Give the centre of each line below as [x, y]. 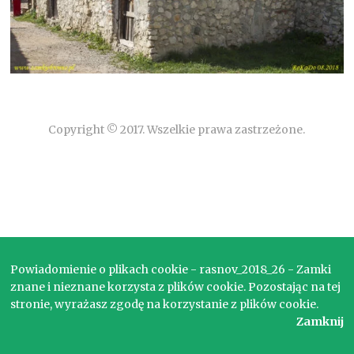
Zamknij [320, 322]
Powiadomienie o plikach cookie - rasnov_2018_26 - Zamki [171, 269]
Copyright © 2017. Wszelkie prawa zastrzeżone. [177, 129]
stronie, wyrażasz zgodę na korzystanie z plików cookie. [165, 304]
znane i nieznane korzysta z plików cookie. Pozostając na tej [176, 287]
